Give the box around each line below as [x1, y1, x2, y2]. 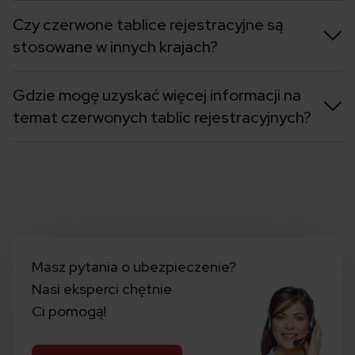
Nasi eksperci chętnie [32, 279, 172, 298]
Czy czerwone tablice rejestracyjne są [13, 13, 283, 35]
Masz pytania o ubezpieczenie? [32, 257, 236, 276]
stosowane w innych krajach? [13, 36, 218, 57]
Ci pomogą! [32, 301, 106, 320]
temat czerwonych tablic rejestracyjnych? [13, 106, 311, 128]
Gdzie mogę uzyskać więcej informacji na [13, 84, 301, 105]
